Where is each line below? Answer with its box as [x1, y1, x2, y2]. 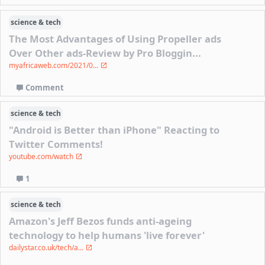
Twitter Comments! [9, 137, 104, 151]
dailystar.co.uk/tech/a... [9, 243, 86, 253]
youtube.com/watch [9, 151, 76, 162]
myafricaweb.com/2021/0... [9, 60, 101, 71]
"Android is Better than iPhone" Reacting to [9, 123, 220, 137]
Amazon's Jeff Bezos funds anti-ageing [9, 214, 192, 228]
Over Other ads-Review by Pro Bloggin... [9, 46, 202, 60]
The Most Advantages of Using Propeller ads [9, 32, 222, 46]
